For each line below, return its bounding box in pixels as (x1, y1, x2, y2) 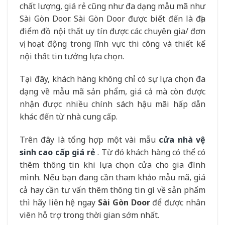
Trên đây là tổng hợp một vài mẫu (20, 134, 159, 146)
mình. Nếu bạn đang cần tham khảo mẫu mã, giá (20, 172, 205, 183)
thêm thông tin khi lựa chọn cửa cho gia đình (20, 159, 205, 171)
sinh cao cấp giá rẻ (20, 147, 95, 158)
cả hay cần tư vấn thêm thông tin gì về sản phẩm (20, 184, 205, 196)
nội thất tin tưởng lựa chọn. (20, 50, 124, 62)
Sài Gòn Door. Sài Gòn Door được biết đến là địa (20, 13, 205, 24)
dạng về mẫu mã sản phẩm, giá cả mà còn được (20, 86, 205, 97)
